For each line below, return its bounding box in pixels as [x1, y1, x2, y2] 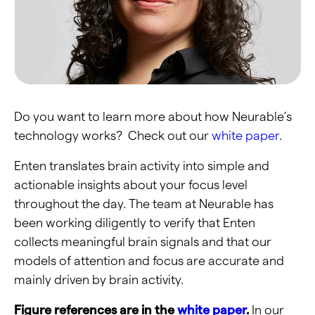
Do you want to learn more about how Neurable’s [14, 109, 292, 123]
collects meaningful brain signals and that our [14, 234, 271, 248]
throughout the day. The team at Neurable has [14, 196, 274, 210]
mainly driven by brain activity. [14, 272, 184, 286]
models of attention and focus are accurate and [14, 253, 284, 267]
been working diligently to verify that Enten [14, 215, 255, 229]
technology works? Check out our [14, 128, 212, 142]
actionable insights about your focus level [14, 177, 247, 191]
